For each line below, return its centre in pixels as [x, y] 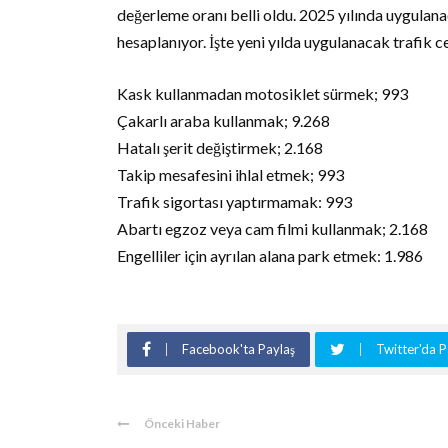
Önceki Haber [182, 424]
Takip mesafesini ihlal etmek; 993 [230, 175]
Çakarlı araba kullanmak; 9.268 [223, 121]
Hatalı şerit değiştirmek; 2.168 [220, 148]
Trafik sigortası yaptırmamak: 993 [234, 202]
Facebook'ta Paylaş [238, 349]
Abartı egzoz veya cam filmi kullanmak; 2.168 [272, 229]
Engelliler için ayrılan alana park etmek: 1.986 [270, 256]
